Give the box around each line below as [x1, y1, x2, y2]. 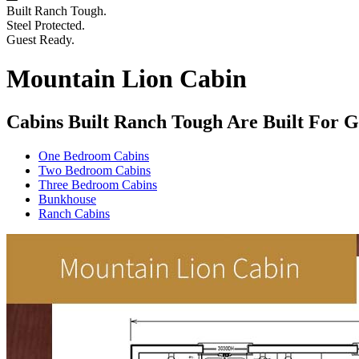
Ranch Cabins [38, 206, 110, 220]
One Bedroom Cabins [38, 148, 149, 163]
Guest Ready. [6, 33, 75, 46]
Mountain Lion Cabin [6, 64, 247, 94]
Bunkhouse [38, 192, 96, 206]
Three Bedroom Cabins [38, 177, 157, 192]
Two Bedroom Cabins [38, 163, 151, 177]
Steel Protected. [6, 18, 85, 32]
